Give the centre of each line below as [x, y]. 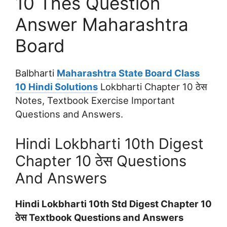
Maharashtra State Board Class [128, 73]
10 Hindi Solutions [56, 87]
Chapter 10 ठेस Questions [101, 161]
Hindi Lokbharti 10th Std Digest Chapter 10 [113, 204]
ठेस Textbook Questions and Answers [99, 218]
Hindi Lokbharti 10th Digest [109, 144]
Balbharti [36, 73]
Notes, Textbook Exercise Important [95, 101]
